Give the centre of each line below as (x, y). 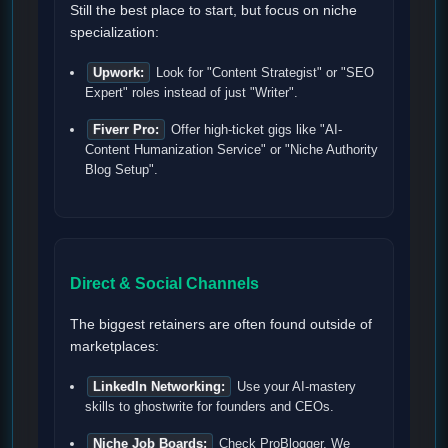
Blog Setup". (121, 169)
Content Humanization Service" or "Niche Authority (231, 149)
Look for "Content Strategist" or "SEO (263, 72)
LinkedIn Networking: (159, 387)
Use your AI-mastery (294, 387)
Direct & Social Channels (164, 283)
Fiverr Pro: (126, 129)
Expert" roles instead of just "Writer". (191, 92)
